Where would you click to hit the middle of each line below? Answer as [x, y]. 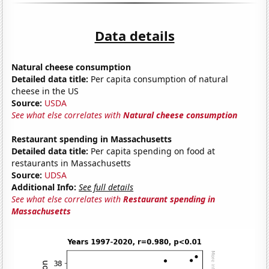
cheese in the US [45, 91]
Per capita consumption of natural [159, 79]
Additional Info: [44, 187]
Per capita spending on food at [152, 151]
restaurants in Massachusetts [71, 163]
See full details [106, 187]
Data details [134, 35]
